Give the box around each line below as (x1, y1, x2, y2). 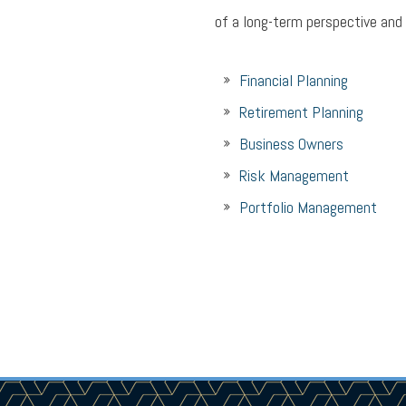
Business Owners (239, 133, 343, 154)
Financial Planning (239, 70, 348, 91)
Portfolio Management (239, 197, 377, 217)
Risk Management (239, 165, 349, 186)
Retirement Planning (239, 101, 363, 122)
